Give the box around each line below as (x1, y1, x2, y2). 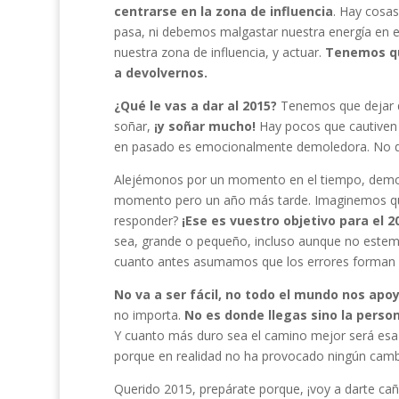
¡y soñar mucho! (150, 117, 256, 134)
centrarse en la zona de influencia (113, 2, 333, 20)
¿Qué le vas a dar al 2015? (113, 96, 277, 114)
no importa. (113, 305, 184, 323)
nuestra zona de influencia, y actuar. (113, 43, 325, 61)
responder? (113, 211, 182, 229)
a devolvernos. (113, 63, 211, 81)
